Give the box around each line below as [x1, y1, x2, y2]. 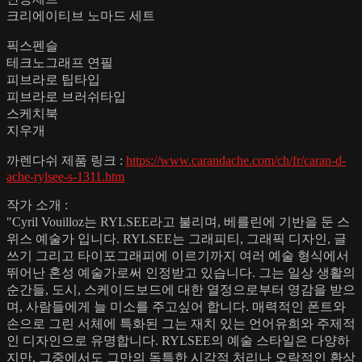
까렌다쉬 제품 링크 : [6, 153, 126, 167]
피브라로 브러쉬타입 [6, 89, 126, 103]
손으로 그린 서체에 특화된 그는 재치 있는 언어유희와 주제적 [6, 316, 356, 330]
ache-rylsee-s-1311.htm [6, 169, 124, 183]
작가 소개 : [6, 197, 68, 212]
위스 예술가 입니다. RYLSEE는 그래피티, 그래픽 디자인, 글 [6, 231, 347, 246]
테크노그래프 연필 [6, 55, 113, 69]
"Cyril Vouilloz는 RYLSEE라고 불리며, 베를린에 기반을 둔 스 [6, 214, 350, 229]
